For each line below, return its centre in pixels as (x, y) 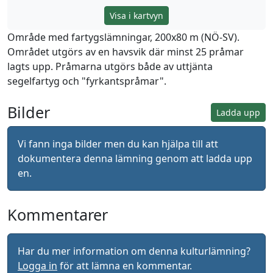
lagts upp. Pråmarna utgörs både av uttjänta (110, 66)
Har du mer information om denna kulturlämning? (134, 251)
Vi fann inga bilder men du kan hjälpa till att (118, 144)
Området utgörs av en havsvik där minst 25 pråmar (126, 52)
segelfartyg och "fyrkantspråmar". (87, 81)
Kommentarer (58, 214)
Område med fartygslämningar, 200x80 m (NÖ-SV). (123, 37)
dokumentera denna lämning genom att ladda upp (135, 158)
